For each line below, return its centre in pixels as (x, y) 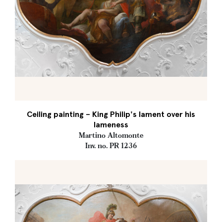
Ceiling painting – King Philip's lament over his (111, 114)
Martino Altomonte (111, 135)
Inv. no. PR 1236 (111, 146)
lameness (111, 125)
